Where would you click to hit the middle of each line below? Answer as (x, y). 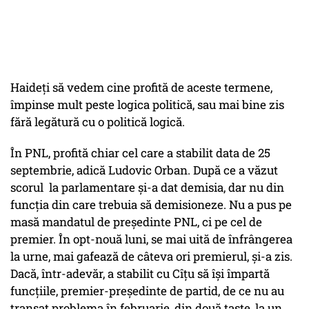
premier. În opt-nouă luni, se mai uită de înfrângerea (151, 239)
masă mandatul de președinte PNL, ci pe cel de (136, 222)
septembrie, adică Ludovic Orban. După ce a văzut (144, 170)
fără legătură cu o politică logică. (98, 122)
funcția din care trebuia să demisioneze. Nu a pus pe (151, 205)
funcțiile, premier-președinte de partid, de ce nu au (147, 291)
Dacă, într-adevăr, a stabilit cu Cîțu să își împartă (140, 274)
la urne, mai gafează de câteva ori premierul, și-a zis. (151, 257)
